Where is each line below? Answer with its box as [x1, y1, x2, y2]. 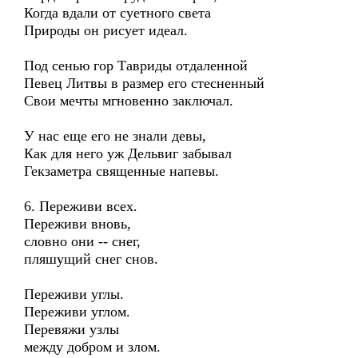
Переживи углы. [24, 286, 124, 302]
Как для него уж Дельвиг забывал [24, 145, 232, 161]
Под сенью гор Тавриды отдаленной [24, 58, 248, 74]
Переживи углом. [24, 304, 130, 320]
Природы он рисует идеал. [24, 22, 188, 38]
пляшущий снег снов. [24, 251, 158, 267]
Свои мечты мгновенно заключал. [24, 93, 233, 109]
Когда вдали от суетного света [24, 5, 211, 21]
